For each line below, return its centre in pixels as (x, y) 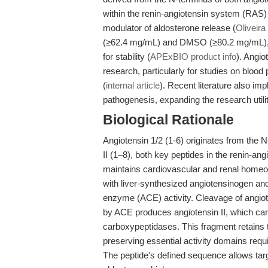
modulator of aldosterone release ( (169, 28)
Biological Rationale (168, 120)
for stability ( (127, 57)
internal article (133, 85)
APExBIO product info (193, 57)
